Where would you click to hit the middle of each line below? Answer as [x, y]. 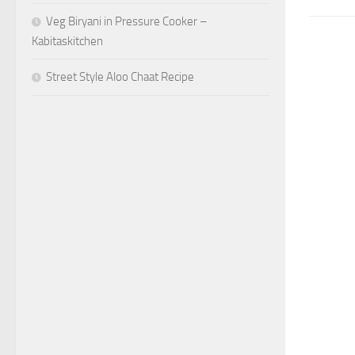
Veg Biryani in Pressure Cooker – [127, 21]
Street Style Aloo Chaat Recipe [120, 77]
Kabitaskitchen [67, 41]
